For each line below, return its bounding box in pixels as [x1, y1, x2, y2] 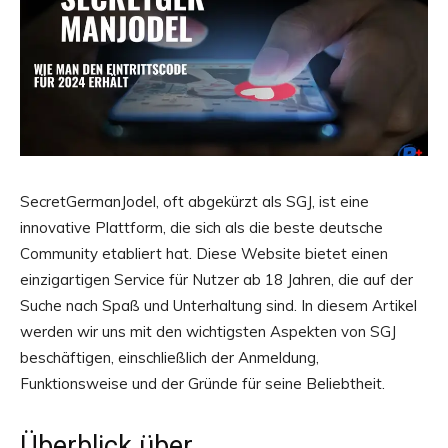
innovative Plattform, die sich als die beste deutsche [20, 218, 383, 237]
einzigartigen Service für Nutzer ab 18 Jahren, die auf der [20, 270, 413, 289]
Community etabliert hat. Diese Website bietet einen [20, 244, 388, 263]
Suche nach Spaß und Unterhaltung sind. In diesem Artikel [20, 296, 417, 315]
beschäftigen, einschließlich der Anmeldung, [20, 348, 319, 367]
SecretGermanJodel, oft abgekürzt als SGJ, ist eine [20, 192, 369, 211]
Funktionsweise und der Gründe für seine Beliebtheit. [20, 374, 385, 393]
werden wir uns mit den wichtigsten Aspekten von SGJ [20, 322, 396, 341]
